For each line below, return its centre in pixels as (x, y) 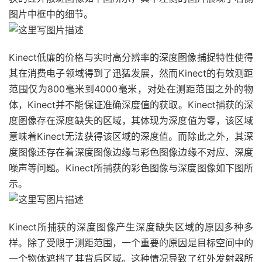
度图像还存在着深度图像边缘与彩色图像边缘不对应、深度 (131, 152)
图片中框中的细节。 (51, 14)
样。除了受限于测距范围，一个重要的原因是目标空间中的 (131, 243)
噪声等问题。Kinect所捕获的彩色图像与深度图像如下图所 (131, 168)
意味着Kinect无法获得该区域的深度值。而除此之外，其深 (131, 136)
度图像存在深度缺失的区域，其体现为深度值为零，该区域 (131, 120)
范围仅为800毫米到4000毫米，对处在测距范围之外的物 (131, 89)
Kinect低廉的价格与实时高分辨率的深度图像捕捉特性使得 (131, 57)
